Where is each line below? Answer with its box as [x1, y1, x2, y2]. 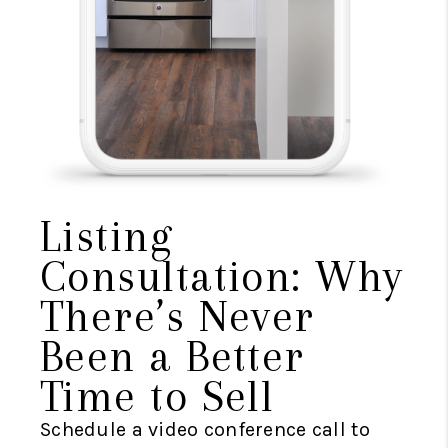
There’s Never [40, 290, 315, 341]
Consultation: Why [40, 250, 404, 301]
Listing [40, 210, 173, 261]
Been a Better [40, 330, 305, 381]
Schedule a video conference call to [40, 417, 370, 441]
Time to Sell [40, 370, 275, 421]
